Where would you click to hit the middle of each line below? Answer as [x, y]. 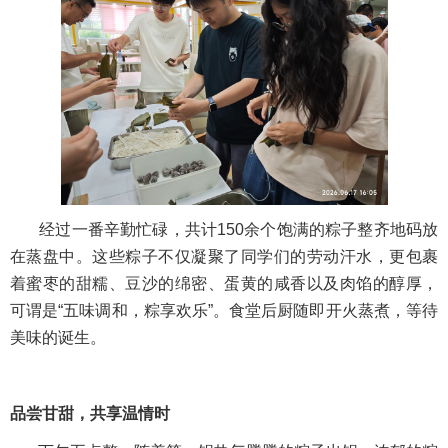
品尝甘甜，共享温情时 [90, 414]
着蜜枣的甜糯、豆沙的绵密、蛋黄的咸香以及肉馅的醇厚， [224, 284]
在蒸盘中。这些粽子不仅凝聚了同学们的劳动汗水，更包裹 [224, 257]
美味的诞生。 [58, 338]
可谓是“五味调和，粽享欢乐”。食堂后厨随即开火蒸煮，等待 [224, 311]
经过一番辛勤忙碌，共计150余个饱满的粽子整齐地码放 [239, 230]
